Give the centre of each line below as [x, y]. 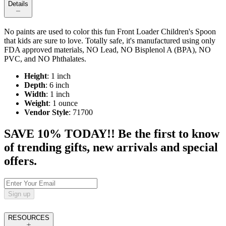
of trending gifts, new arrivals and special [111, 148]
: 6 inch [57, 85]
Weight [36, 103]
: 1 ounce [63, 103]
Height [36, 76]
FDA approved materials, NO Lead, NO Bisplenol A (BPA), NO [107, 50]
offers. [20, 161]
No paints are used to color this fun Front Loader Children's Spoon [110, 32]
